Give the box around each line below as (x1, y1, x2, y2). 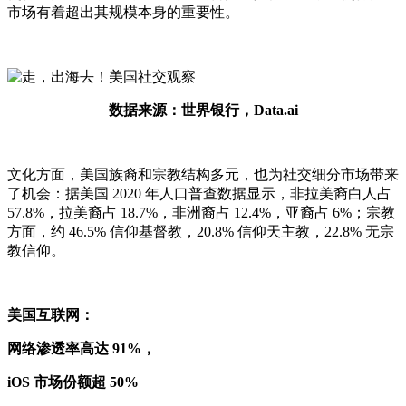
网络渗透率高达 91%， (7, 340, 156, 356)
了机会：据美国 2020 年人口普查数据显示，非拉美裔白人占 (7, 185, 391, 201)
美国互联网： (7, 306, 94, 323)
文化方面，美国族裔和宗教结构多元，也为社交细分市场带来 (7, 166, 399, 182)
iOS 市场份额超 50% (7, 373, 139, 390)
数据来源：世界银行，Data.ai (108, 101, 298, 118)
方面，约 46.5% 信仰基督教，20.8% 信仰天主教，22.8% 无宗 (7, 223, 394, 239)
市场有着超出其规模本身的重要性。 (7, 4, 239, 20)
